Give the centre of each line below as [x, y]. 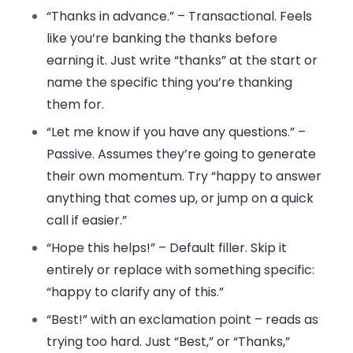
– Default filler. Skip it [221, 247]
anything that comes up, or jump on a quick [180, 198]
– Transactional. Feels [243, 16]
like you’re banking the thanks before [162, 38]
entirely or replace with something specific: [181, 269]
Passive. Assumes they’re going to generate [182, 154]
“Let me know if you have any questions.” [171, 132]
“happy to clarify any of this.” [136, 292]
